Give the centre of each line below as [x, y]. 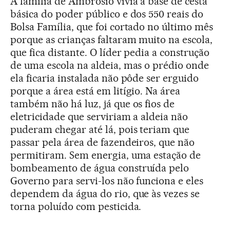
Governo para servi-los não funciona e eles [107, 180]
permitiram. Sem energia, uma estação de [106, 155]
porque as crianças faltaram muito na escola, [112, 39]
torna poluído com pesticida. [76, 206]
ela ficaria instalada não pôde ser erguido [105, 78]
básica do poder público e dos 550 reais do [107, 14]
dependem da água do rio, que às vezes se [105, 193]
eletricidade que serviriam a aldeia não [99, 116]
